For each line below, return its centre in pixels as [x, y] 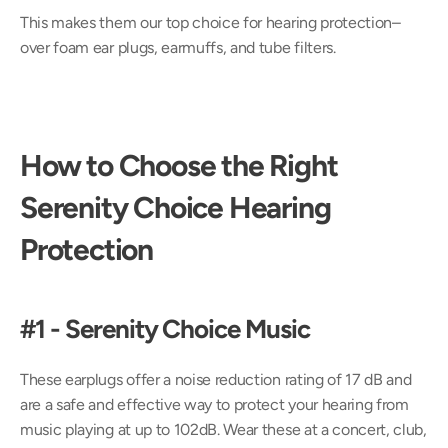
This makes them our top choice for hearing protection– [210, 22]
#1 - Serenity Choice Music [165, 329]
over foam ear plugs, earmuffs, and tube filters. [178, 47]
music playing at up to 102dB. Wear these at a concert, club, [223, 429]
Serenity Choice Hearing [175, 207]
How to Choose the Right [179, 165]
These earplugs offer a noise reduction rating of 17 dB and [216, 379]
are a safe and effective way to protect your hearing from [214, 404]
